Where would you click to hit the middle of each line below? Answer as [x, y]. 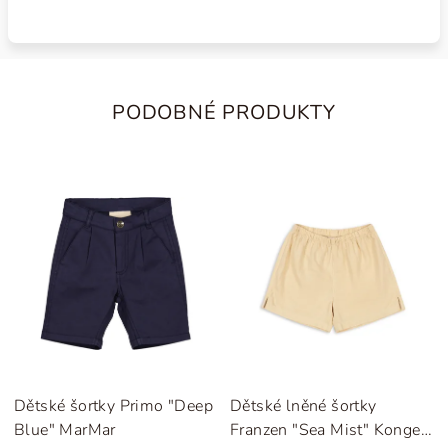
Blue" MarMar [65, 430]
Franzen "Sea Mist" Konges [329, 430]
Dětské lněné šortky [303, 406]
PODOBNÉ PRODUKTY [224, 112]
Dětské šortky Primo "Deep [113, 406]
